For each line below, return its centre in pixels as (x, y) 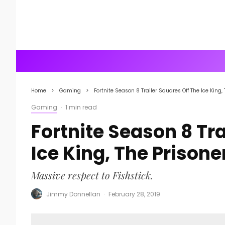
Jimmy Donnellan (73, 194)
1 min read (81, 107)
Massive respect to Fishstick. (92, 175)
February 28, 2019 (134, 194)
